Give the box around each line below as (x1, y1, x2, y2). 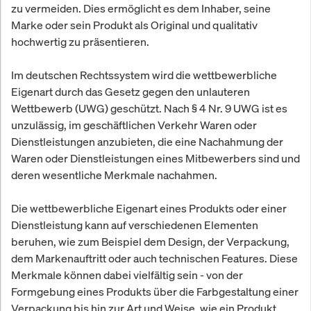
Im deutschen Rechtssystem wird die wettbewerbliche (11, 67, 277, 83)
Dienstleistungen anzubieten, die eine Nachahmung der (11, 134, 283, 150)
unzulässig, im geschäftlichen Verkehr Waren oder (11, 117, 257, 133)
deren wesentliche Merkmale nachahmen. (11, 167, 217, 183)
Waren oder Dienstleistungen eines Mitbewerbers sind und (11, 151, 300, 167)
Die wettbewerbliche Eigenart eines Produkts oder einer (11, 201, 287, 217)
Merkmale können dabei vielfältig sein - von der (11, 267, 243, 283)
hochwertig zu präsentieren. (11, 34, 149, 50)
